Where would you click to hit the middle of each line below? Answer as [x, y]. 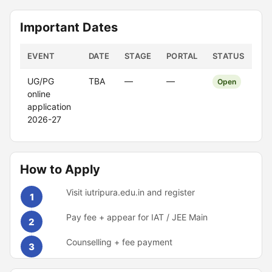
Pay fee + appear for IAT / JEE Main [137, 217]
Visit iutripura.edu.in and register [131, 192]
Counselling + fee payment [119, 242]
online [39, 94]
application [49, 107]
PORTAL [182, 56]
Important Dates [69, 27]
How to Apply [60, 169]
